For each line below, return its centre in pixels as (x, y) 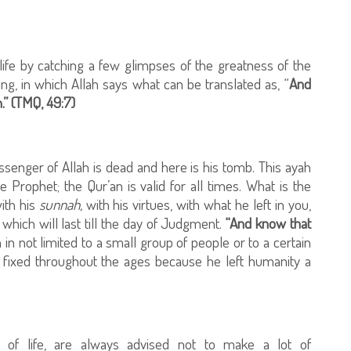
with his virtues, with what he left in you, (196, 204)
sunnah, (60, 204)
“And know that (268, 223)
